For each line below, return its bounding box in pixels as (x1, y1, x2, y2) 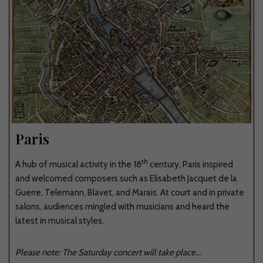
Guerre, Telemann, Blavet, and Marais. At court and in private (15, 187, 244, 198)
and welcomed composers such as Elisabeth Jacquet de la (15, 173, 237, 184)
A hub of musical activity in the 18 (15, 159, 141, 170)
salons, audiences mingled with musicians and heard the (15, 201, 230, 212)
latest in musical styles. (15, 215, 104, 226)
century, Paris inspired (148, 159, 233, 170)
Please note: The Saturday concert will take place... (15, 247, 201, 258)
